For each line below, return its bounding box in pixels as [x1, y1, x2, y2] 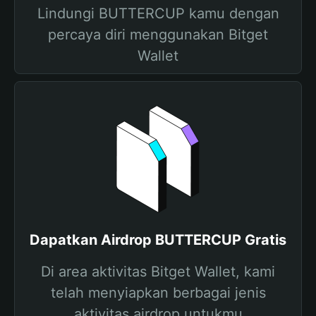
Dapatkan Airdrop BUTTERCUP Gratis [30, 231, 286, 248]
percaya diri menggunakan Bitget [48, 26, 268, 43]
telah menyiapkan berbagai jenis [50, 284, 266, 301]
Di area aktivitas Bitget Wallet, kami [41, 263, 275, 280]
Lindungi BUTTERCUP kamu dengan [37, 5, 279, 22]
